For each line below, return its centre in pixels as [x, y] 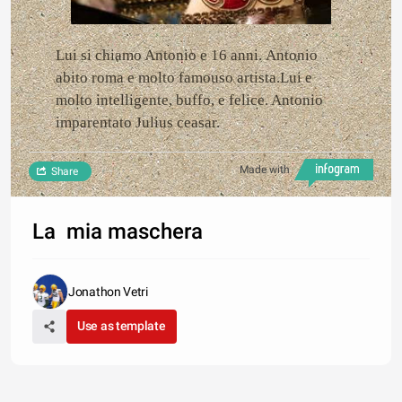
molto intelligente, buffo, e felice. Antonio [189, 100]
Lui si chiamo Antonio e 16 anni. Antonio [187, 56]
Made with [265, 170]
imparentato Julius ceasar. [138, 123]
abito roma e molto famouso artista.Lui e [184, 78]
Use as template [122, 326]
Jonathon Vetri [108, 292]
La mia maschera [118, 232]
